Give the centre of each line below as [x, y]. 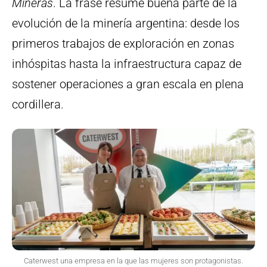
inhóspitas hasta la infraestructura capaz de [127, 64]
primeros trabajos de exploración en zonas [123, 44]
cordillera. [38, 105]
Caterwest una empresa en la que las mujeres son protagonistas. [133, 261]
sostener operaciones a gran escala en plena [128, 84]
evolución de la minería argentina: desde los [126, 24]
